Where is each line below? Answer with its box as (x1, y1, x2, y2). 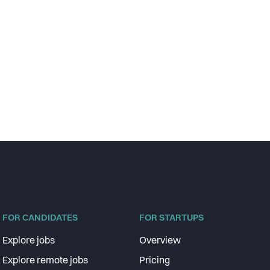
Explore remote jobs (2, 256, 88, 266)
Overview (139, 236, 181, 246)
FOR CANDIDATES (2, 214, 78, 223)
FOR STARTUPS (139, 214, 204, 223)
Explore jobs (2, 236, 55, 246)
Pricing (139, 256, 170, 266)
